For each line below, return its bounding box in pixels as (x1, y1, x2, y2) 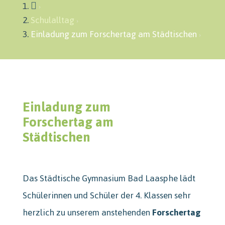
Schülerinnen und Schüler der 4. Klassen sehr (22, 186, 191, 204)
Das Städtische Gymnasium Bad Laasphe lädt (22, 169, 195, 187)
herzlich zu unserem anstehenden (22, 203, 152, 221)
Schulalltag (30, 11, 74, 29)
